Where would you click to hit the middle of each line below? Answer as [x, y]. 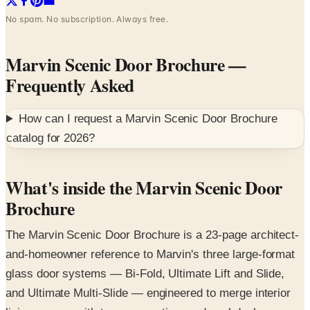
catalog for [35, 138]
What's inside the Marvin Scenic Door [144, 188]
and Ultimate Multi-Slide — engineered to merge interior [148, 293]
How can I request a [72, 119]
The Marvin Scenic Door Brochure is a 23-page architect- [153, 235]
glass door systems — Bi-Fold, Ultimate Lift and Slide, [145, 274]
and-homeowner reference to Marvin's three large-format [151, 255]
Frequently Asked [70, 85]
